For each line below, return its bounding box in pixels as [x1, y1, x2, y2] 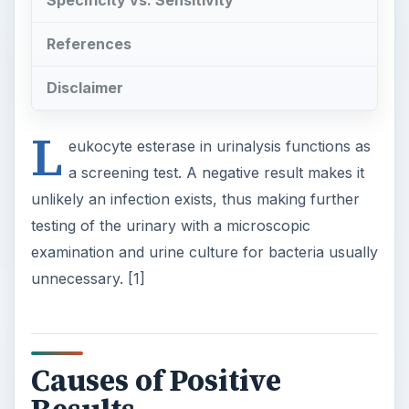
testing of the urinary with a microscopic [30, 215, 310, 235]
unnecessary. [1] [30, 268, 145, 288]
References [46, 35, 131, 54]
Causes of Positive [30, 360, 281, 401]
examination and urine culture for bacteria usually [30, 242, 378, 261]
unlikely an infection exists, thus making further [30, 189, 360, 208]
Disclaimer [46, 78, 123, 97]
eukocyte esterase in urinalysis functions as [68, 136, 371, 155]
